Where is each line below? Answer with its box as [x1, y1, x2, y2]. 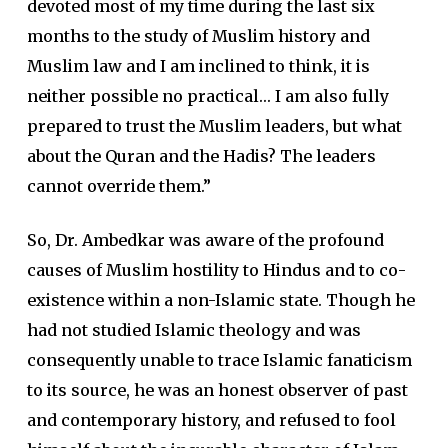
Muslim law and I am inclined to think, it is [26, 56, 370, 77]
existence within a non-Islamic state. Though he [26, 290, 415, 311]
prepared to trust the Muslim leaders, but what [26, 116, 402, 137]
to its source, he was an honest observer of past [26, 380, 408, 401]
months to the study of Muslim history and [26, 26, 370, 47]
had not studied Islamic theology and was [26, 320, 361, 341]
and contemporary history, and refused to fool [26, 410, 396, 431]
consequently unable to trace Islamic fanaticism [26, 350, 412, 371]
